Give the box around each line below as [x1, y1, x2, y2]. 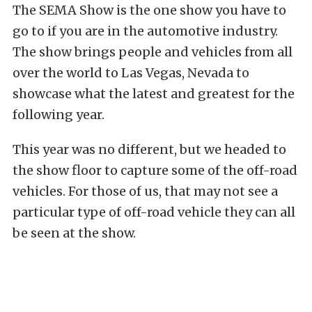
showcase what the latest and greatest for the [13, 86, 295, 102]
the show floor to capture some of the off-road [13, 162, 297, 178]
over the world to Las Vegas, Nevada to [13, 65, 249, 81]
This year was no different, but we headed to [13, 141, 286, 157]
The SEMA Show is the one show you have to [13, 2, 286, 18]
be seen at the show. [13, 225, 136, 241]
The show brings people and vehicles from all [13, 44, 292, 60]
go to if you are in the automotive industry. [13, 23, 278, 39]
